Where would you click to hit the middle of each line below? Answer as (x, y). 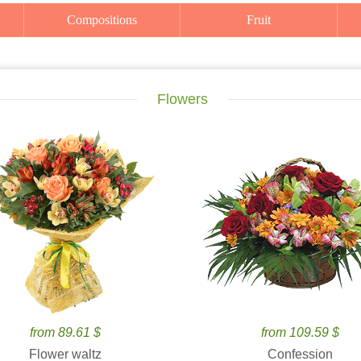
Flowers (183, 99)
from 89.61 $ (65, 332)
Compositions (107, 20)
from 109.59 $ (300, 332)
